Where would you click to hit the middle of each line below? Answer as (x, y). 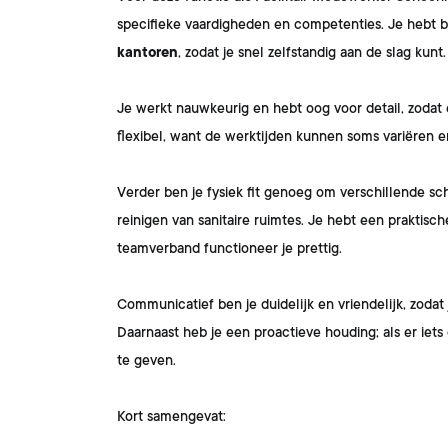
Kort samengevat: (171, 416)
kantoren (147, 52)
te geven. (146, 360)
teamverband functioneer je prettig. (231, 248)
